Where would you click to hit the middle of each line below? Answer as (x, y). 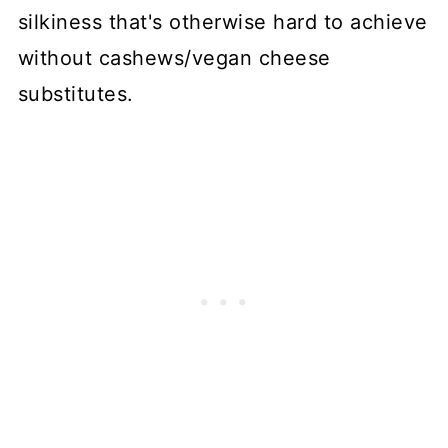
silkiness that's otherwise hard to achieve (222, 22)
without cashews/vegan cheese (174, 58)
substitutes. (75, 94)
